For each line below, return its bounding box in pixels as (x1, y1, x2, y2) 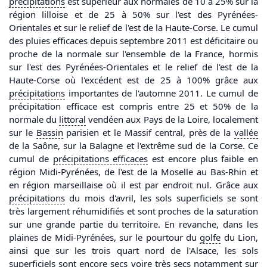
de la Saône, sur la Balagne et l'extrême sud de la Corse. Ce (9, 139, 258, 152)
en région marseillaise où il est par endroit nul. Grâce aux (9, 179, 258, 191)
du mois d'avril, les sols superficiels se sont (65, 192, 258, 204)
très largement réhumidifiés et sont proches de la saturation (9, 205, 258, 218)
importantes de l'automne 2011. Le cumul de (65, 87, 258, 100)
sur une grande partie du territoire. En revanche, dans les (9, 218, 258, 231)
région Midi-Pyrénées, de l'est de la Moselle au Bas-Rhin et (9, 166, 258, 178)
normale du (9, 113, 60, 126)
